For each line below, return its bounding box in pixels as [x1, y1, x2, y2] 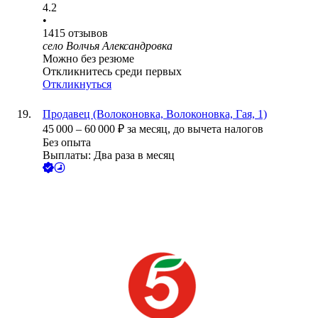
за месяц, [127, 123, 173, 136]
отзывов [68, 27, 108, 40]
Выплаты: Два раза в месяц [43, 149, 175, 162]
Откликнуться [43, 78, 111, 91]
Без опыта [43, 136, 91, 149]
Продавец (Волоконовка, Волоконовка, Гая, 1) [43, 108, 267, 121]
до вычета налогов [173, 123, 263, 136]
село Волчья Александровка [43, 40, 172, 53]
